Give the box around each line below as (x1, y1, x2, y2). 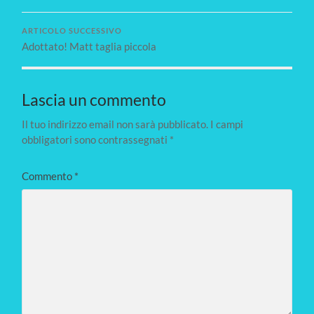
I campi (210, 117, 244, 130)
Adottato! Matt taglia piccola (22, 39, 157, 53)
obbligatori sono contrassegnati (22, 132, 170, 146)
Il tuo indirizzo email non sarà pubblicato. (22, 117, 209, 130)
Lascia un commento (22, 90, 167, 109)
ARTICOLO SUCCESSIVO (22, 26, 123, 35)
